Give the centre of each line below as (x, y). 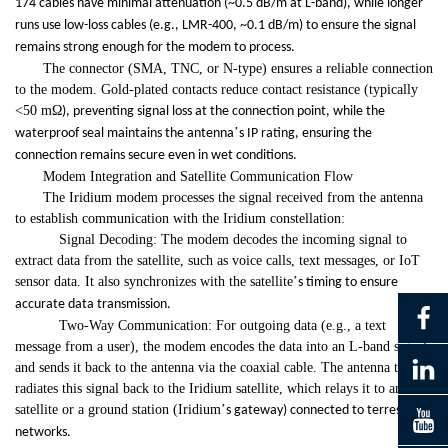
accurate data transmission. (93, 305)
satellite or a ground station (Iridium (118, 410)
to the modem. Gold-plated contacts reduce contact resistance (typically (216, 90)
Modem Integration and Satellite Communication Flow (198, 177)
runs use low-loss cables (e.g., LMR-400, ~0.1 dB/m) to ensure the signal (215, 26)
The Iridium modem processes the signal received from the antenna (233, 198)
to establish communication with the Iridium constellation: (180, 219)
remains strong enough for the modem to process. (155, 48)
